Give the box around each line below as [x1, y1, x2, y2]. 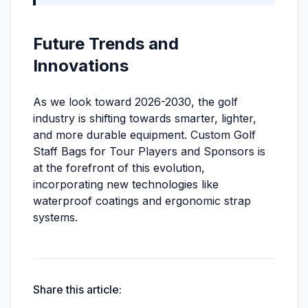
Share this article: [33, 283, 122, 296]
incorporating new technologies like [33, 177, 219, 191]
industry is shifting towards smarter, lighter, [33, 111, 256, 125]
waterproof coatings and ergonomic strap [33, 194, 251, 208]
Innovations [33, 56, 129, 76]
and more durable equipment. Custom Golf [33, 128, 256, 142]
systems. [33, 210, 78, 224]
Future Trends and [33, 34, 179, 54]
